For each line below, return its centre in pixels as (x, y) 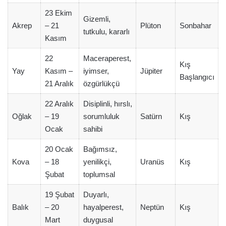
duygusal (98, 220)
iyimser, (96, 71)
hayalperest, (103, 207)
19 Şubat (59, 194)
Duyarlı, (96, 194)
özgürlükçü (101, 83)
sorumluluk (101, 116)
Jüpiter (151, 71)
